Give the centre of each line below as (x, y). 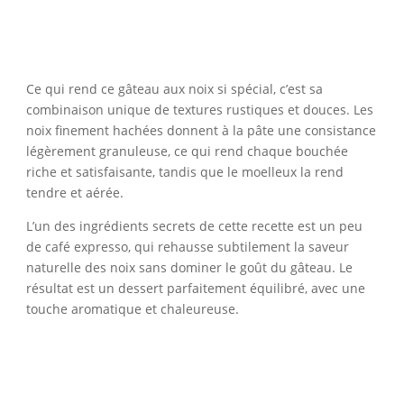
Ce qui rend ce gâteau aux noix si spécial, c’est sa (174, 88)
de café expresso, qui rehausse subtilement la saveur (187, 246)
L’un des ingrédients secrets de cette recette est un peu (194, 225)
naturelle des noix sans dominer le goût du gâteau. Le (189, 267)
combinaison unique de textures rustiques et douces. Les (199, 109)
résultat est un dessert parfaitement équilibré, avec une (195, 288)
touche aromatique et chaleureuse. (132, 308)
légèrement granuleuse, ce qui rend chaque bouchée (187, 151)
